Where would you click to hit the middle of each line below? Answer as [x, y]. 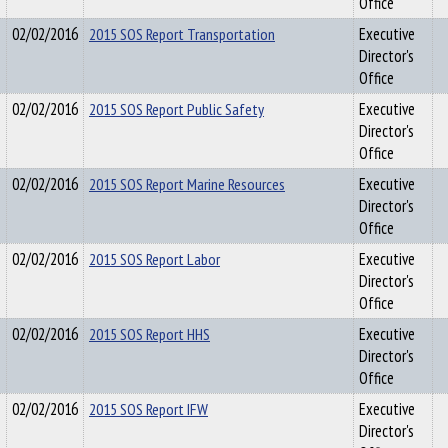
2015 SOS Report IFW [148, 409]
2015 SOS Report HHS [149, 334]
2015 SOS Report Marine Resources [187, 184]
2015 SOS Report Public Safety [176, 109]
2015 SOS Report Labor [154, 259]
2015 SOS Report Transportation [182, 34]
